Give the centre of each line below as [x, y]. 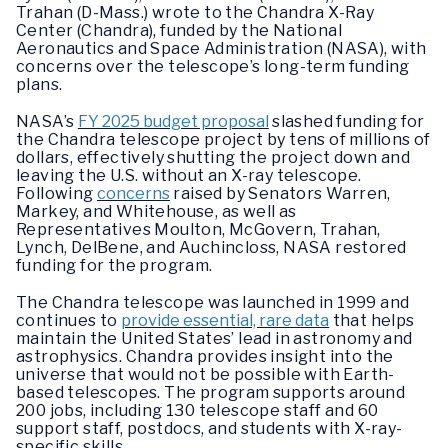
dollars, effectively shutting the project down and [213, 157]
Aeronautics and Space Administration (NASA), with [221, 48]
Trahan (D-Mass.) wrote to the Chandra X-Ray [195, 12]
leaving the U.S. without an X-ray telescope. [189, 175]
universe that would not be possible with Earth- [205, 374]
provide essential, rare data [225, 320]
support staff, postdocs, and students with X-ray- [209, 428]
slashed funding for [346, 121]
